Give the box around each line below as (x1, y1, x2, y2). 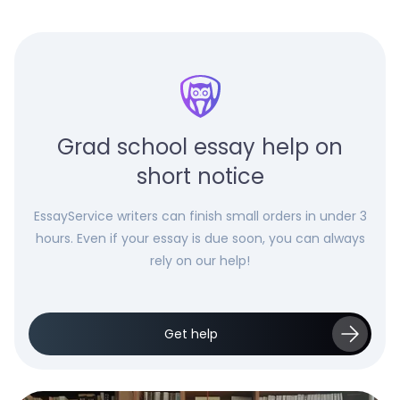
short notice (136, 162, 264, 191)
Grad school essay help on (57, 132, 343, 162)
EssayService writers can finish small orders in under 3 (33, 207, 367, 225)
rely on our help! (150, 252, 250, 270)
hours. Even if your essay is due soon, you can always (35, 229, 365, 247)
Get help (164, 325, 218, 343)
